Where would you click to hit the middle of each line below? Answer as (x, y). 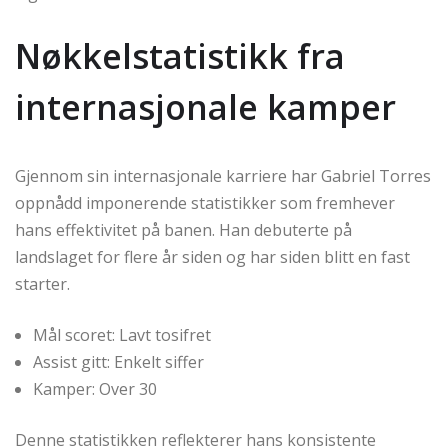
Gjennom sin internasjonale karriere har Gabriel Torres (223, 176)
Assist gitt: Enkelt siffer (118, 362)
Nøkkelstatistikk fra (180, 56)
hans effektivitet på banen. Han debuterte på (183, 230)
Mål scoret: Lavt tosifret (122, 335)
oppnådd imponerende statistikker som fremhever (205, 203)
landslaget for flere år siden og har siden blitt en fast (212, 257)
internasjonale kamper (205, 107)
